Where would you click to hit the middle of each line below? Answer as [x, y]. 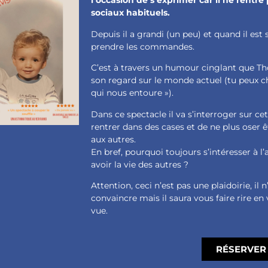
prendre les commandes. [143, 46]
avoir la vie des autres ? [140, 164]
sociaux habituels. [131, 13]
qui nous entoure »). [133, 93]
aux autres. [114, 139]
